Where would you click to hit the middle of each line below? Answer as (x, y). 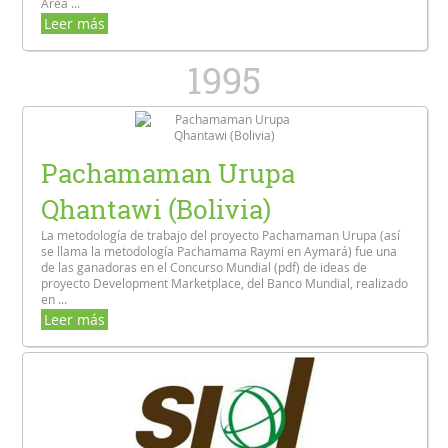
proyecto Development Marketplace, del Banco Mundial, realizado (225, 283)
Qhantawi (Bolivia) (156, 209)
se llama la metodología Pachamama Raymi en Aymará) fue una (219, 251)
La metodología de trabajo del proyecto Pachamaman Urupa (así (221, 235)
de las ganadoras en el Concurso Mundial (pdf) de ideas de (204, 267)
